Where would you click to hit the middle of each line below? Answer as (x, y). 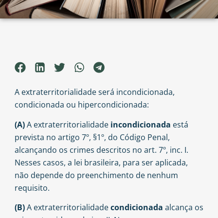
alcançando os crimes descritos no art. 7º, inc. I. (101, 150)
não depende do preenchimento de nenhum (96, 175)
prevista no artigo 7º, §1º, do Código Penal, (92, 137)
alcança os (184, 208)
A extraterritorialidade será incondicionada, (95, 92)
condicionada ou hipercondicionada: (82, 105)
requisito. (32, 188)
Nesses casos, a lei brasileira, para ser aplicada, (101, 162)
